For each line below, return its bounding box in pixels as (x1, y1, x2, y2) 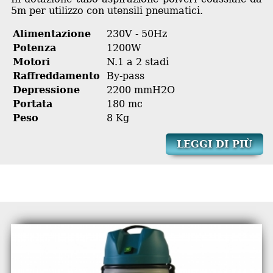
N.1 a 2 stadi (106, 55, 169, 68)
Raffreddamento (12, 69, 100, 82)
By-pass (106, 69, 144, 82)
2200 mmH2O (106, 83, 175, 96)
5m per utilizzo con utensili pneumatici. (10, 4, 203, 16)
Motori (12, 55, 50, 68)
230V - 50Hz (106, 27, 167, 40)
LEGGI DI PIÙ (176, 138, 252, 150)
